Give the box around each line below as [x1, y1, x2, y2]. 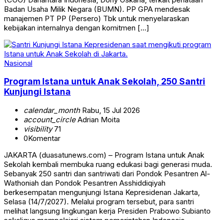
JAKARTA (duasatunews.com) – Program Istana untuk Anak [4, 150, 204, 160]
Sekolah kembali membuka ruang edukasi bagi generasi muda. [4, 159, 212, 169]
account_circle [24, 114, 76, 124]
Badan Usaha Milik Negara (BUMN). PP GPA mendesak [4, 4, 190, 14]
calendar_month [24, 105, 80, 115]
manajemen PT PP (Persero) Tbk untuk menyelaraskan [4, 13, 189, 23]
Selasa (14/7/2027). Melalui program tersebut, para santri [4, 196, 194, 206]
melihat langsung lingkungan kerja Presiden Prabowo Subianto [4, 206, 211, 216]
